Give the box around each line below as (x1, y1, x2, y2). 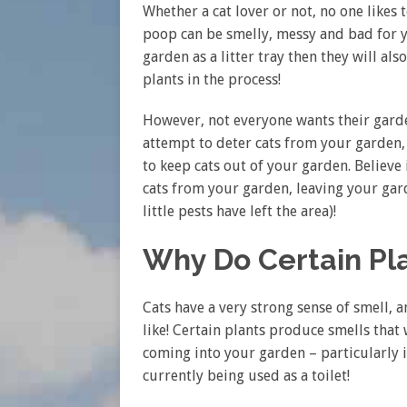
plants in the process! (143, 71, 281, 89)
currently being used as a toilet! (143, 367, 350, 385)
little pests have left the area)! (143, 203, 336, 221)
